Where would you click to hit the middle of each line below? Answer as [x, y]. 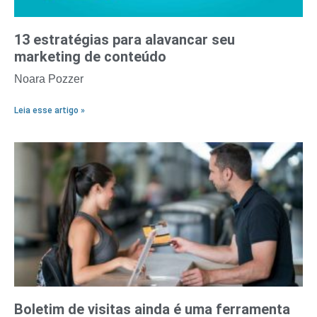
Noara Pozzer [49, 79]
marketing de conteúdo [90, 57]
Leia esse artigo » [50, 111]
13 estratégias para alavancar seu [125, 40]
